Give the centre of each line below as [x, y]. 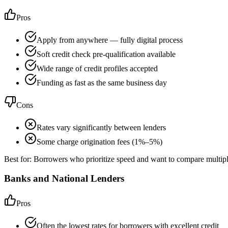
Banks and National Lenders [64, 179]
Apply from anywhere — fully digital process [110, 40]
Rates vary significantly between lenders [101, 127]
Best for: [19, 159]
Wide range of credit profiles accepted [97, 68]
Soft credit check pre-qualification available [106, 54]
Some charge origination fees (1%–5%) [99, 141]
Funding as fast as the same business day [102, 82]
